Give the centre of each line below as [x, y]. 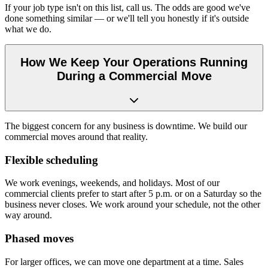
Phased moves [39, 238]
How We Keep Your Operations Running [134, 63]
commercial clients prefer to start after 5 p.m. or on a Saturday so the [133, 194]
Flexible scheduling [51, 160]
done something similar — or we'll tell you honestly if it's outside [127, 18]
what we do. [28, 29]
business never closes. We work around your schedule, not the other [133, 205]
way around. [28, 215]
